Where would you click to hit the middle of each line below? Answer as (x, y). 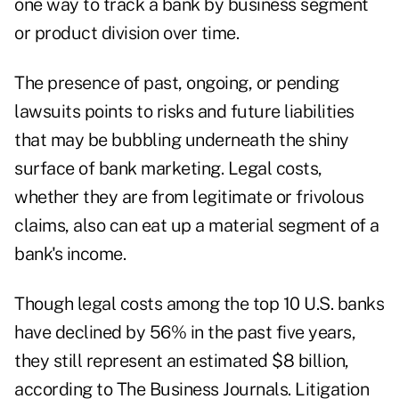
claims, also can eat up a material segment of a (197, 226)
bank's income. (70, 254)
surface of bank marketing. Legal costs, (168, 169)
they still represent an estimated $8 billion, (182, 361)
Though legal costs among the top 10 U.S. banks (199, 304)
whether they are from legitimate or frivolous (189, 197)
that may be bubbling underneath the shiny (182, 140)
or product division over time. (126, 33)
